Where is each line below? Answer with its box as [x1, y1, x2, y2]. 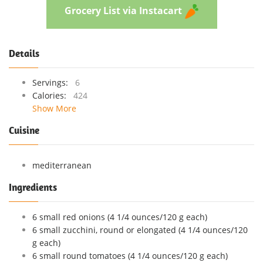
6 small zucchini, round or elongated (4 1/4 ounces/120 [32, 224, 248, 235]
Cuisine [9, 123, 39, 137]
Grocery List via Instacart [64, 4, 182, 17]
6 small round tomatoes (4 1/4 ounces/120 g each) [32, 249, 228, 261]
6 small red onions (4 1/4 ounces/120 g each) [32, 211, 207, 222]
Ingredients [9, 180, 57, 194]
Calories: [32, 89, 71, 101]
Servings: [32, 76, 73, 88]
